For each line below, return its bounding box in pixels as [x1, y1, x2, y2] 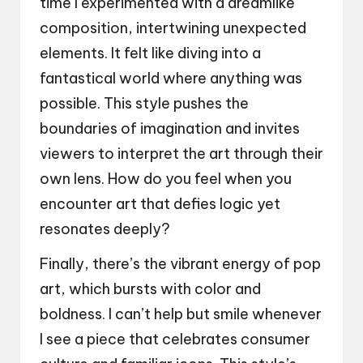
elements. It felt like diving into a [40, 43, 261, 62]
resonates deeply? [40, 219, 170, 238]
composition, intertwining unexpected [40, 18, 306, 37]
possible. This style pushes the [40, 93, 249, 113]
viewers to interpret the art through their [40, 143, 323, 163]
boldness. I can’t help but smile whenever [40, 304, 322, 323]
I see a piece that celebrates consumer [40, 329, 310, 348]
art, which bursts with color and [40, 279, 261, 298]
